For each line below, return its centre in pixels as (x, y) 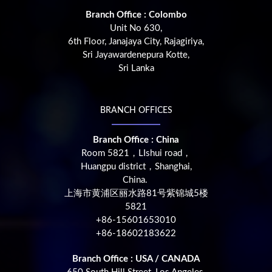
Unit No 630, (136, 28)
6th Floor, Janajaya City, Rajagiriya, (136, 41)
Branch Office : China (136, 140)
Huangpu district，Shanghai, (136, 166)
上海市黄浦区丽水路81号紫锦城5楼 (136, 193)
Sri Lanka (136, 68)
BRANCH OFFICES (136, 110)
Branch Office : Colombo (136, 15)
